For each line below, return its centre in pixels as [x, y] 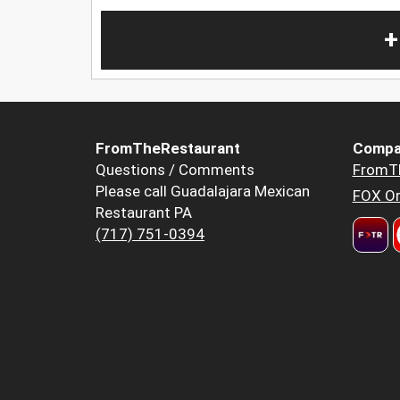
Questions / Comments [175, 170]
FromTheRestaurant [168, 149]
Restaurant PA [144, 213]
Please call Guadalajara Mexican [203, 192]
